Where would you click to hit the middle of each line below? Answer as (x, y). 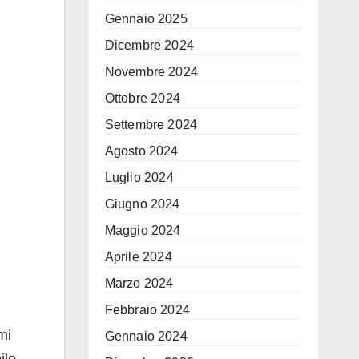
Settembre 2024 (151, 125)
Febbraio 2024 (147, 310)
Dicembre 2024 (149, 45)
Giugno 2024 (142, 204)
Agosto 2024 (141, 151)
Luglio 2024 (139, 177)
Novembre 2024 (151, 72)
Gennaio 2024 (146, 336)
